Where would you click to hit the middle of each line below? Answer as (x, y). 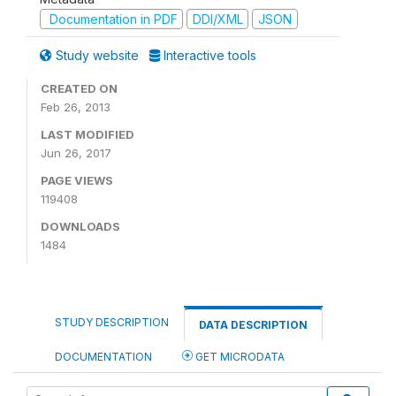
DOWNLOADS (80, 226)
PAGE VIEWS (77, 180)
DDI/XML (217, 19)
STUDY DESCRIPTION (112, 322)
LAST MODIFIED (88, 134)
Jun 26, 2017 (76, 153)
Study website (97, 55)
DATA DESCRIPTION (253, 325)
